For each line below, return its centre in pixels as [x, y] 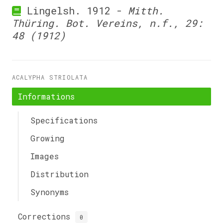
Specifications [64, 120]
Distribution [59, 174]
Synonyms [50, 192]
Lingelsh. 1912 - [74, 10]
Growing [48, 138]
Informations [46, 96]
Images [45, 156]
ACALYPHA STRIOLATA [50, 77]
